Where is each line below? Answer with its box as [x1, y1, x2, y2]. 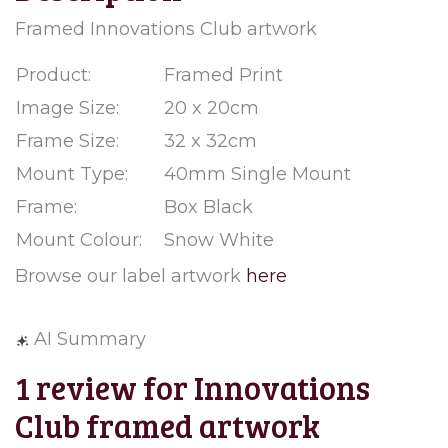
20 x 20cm [164, 97, 259, 120]
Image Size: [16, 97, 119, 120]
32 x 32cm [164, 130, 257, 153]
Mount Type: [16, 163, 128, 186]
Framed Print [164, 64, 283, 87]
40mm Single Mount [164, 163, 351, 186]
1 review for [15, 366, 194, 410]
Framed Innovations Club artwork [15, 18, 317, 41]
